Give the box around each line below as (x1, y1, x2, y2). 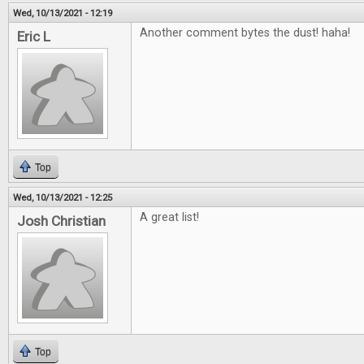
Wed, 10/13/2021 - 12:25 (13, 192, 112, 203)
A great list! (140, 210, 199, 224)
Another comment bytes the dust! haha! (140, 26, 350, 40)
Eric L (17, 28, 50, 45)
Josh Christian (17, 213, 106, 229)
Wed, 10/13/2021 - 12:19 (13, 7, 112, 19)
